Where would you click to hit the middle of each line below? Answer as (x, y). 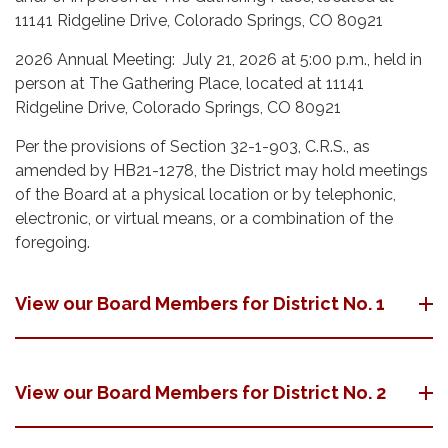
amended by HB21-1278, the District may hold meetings (221, 170)
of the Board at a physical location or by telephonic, (205, 194)
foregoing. (52, 242)
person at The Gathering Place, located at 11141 (189, 83)
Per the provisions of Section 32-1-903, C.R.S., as (192, 146)
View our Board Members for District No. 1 (200, 303)
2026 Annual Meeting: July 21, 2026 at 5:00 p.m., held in (218, 59)
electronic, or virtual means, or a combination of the (204, 218)
